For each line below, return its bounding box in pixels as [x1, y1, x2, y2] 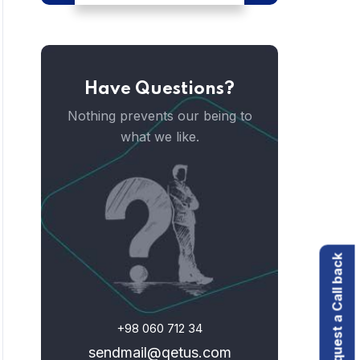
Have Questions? [84, 80, 235, 99]
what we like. [120, 129, 199, 145]
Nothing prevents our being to [67, 108, 252, 125]
